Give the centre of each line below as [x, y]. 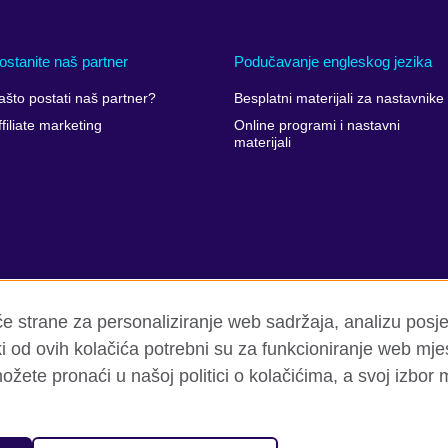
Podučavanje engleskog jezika [332, 61]
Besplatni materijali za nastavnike [338, 99]
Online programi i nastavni [316, 125]
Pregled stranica [175, 375]
